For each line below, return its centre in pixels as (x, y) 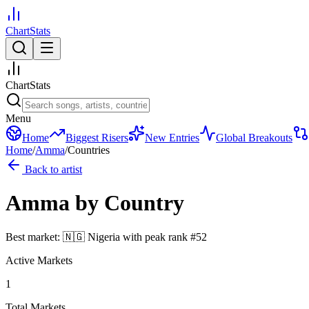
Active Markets (39, 260)
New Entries (172, 138)
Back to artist (52, 169)
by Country (130, 203)
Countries (89, 150)
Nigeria (104, 237)
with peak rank (155, 237)
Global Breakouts (254, 138)
